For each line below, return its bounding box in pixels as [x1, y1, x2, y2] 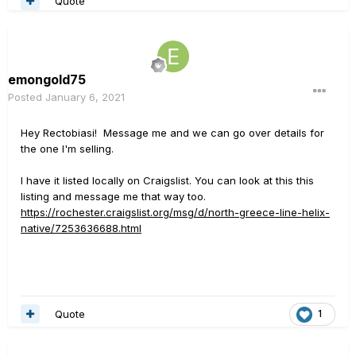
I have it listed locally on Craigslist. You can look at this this [21, 174, 314, 187]
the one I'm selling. [21, 142, 114, 155]
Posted [8, 91, 45, 103]
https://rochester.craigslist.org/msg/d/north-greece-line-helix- [21, 206, 330, 219]
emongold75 [8, 72, 86, 87]
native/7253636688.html [21, 222, 141, 234]
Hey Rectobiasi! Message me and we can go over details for [21, 126, 324, 139]
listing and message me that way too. [21, 190, 206, 203]
